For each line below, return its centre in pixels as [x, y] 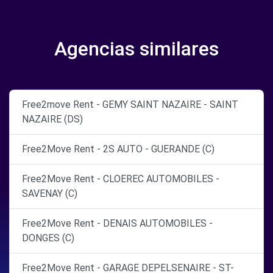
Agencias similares [136, 49]
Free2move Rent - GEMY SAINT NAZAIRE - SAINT [130, 105]
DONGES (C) [48, 238]
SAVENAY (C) [50, 193]
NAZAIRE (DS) [52, 119]
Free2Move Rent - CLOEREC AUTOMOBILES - [121, 179]
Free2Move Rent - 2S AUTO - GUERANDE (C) [118, 149]
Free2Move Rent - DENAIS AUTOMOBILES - [117, 223]
